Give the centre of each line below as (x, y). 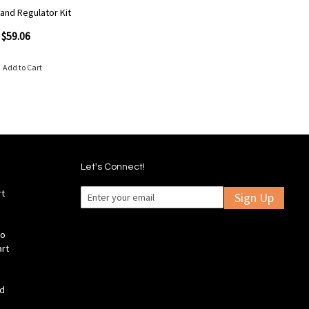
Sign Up (254, 197)
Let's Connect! (112, 167)
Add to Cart (23, 67)
